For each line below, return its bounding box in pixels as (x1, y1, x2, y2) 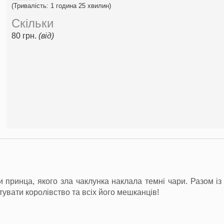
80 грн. (11, 31, 38, 40)
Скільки (11, 16, 53, 30)
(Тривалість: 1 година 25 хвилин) (11, 1, 111, 9)
